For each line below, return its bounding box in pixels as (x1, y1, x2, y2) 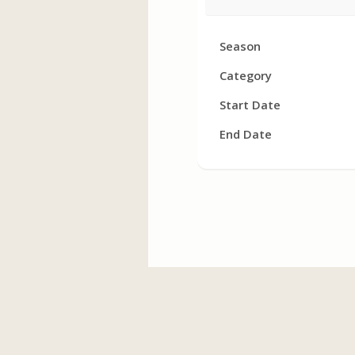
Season (219, 38, 261, 54)
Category (219, 67, 272, 83)
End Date (219, 126, 272, 142)
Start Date (219, 97, 281, 113)
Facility (212, 31, 247, 46)
